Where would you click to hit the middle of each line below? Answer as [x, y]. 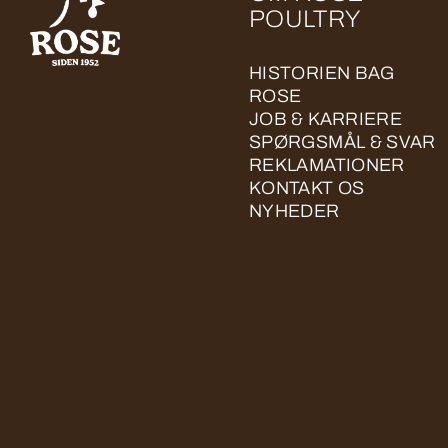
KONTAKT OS [307, 188]
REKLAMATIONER [327, 165]
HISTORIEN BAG [322, 73]
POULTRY [305, 19]
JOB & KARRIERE [326, 119]
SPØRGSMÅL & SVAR [342, 142]
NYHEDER [294, 211]
